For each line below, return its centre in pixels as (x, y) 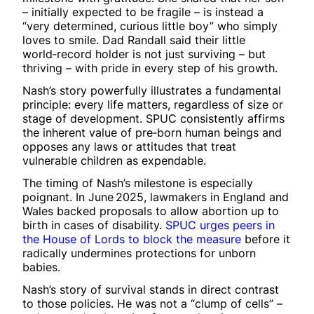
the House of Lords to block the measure (132, 239)
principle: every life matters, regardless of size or (153, 105)
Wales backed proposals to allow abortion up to (151, 211)
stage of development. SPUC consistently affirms (153, 119)
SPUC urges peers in (220, 225)
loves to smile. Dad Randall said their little (134, 40)
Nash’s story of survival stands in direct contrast (151, 290)
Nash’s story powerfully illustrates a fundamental (152, 91)
